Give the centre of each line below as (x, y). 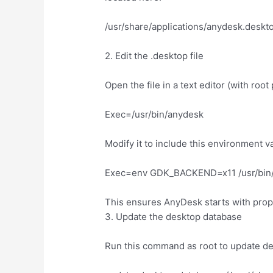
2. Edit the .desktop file (154, 55)
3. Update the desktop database (174, 216)
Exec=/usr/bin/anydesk (154, 114)
